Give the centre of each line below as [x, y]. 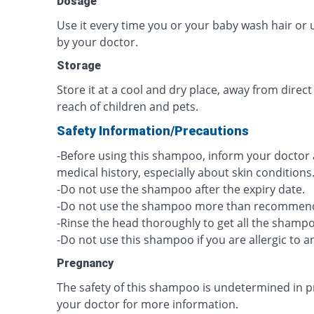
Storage [79, 66]
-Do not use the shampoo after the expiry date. [181, 189]
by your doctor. [98, 42]
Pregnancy [86, 263]
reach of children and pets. [128, 107]
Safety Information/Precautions [153, 131]
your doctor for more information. [148, 304]
